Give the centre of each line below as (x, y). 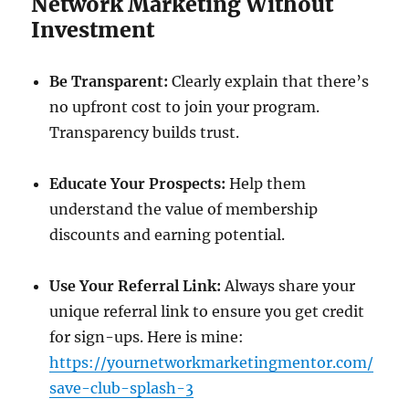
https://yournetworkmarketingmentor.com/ (212, 362)
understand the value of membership (184, 209)
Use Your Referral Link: (136, 286)
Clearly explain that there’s (269, 81)
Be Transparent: (109, 81)
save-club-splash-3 (122, 388)
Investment (93, 30)
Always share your (288, 286)
